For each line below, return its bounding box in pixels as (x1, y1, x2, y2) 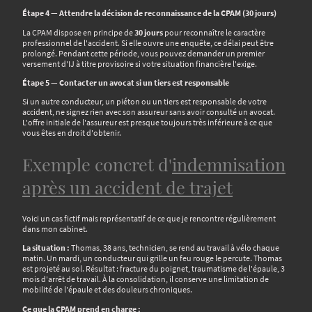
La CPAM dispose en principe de (22, 26, 134, 38)
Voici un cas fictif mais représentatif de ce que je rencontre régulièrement (22, 213, 276, 224)
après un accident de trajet (22, 175, 233, 199)
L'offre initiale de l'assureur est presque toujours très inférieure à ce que (22, 117, 272, 128)
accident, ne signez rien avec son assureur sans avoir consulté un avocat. (22, 107, 275, 118)
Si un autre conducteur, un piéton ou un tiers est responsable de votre (22, 96, 267, 107)
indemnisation (172, 153, 286, 176)
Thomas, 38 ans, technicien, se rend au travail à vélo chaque (70, 242, 279, 253)
